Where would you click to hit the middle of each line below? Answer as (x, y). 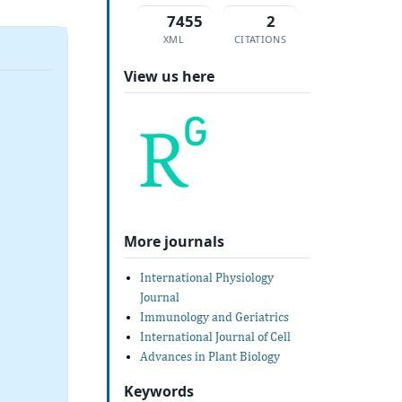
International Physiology (206, 277)
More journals (174, 241)
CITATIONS (260, 39)
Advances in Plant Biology (210, 356)
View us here (169, 76)
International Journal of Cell (215, 336)
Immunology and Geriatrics (214, 316)
